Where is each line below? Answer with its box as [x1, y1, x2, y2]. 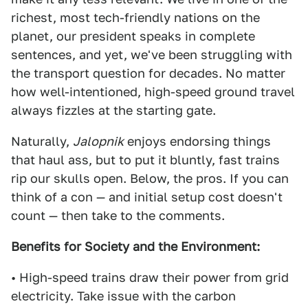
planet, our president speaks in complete [11, 29, 255, 43]
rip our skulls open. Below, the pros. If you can [11, 171, 289, 186]
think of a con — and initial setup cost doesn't [11, 190, 283, 204]
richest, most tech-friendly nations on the [11, 10, 260, 25]
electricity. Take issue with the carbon [11, 289, 236, 303]
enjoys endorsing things [124, 134, 271, 148]
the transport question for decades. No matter [11, 66, 285, 80]
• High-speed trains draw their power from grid [11, 270, 289, 285]
